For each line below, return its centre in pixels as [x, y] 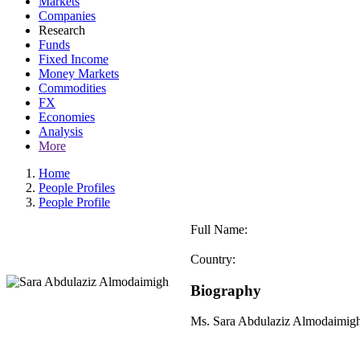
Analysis [61, 131]
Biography [226, 290]
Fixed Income [74, 59]
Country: [213, 259]
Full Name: [219, 229]
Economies [67, 117]
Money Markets [79, 74]
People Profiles [77, 188]
